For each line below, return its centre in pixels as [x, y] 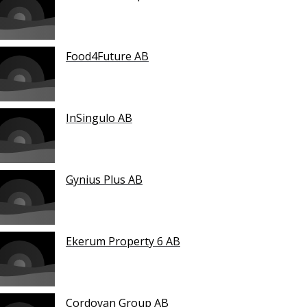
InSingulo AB [99, 118]
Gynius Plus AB [104, 180]
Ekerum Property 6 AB [123, 242]
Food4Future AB [107, 57]
